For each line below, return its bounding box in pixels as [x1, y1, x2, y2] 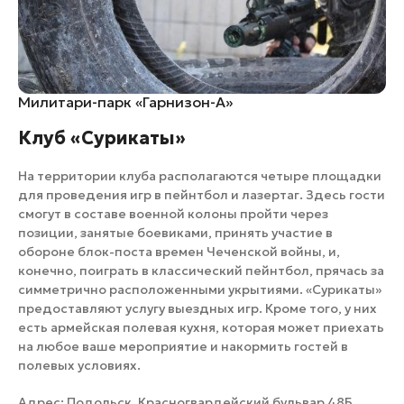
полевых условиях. [18, 356, 141, 373]
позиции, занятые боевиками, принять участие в [18, 224, 333, 241]
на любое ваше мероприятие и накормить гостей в [18, 337, 348, 354]
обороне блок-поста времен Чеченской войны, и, [18, 243, 340, 260]
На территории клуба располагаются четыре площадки [18, 167, 381, 184]
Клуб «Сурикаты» [18, 125, 186, 150]
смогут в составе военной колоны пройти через [18, 205, 328, 222]
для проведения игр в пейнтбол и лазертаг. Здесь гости [18, 186, 385, 203]
